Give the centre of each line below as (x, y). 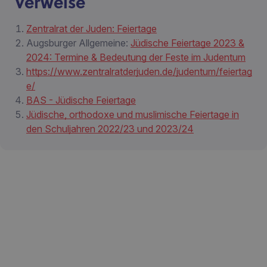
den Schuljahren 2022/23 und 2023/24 (110, 129)
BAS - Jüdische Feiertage (81, 100)
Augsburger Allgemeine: (78, 43)
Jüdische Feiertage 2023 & (187, 43)
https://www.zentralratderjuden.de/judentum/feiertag (139, 72)
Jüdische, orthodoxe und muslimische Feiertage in (133, 114)
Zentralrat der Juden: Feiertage (91, 29)
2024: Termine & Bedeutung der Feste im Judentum (136, 57)
